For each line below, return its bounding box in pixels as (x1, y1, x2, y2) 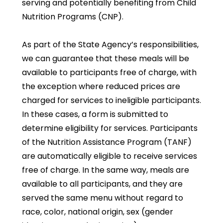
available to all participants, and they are (22, 178, 183, 190)
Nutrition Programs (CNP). (22, 11, 123, 22)
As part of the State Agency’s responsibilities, (22, 39, 199, 50)
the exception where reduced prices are (22, 81, 180, 92)
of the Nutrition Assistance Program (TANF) (22, 136, 192, 148)
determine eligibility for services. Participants (22, 122, 198, 134)
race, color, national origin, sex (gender (22, 206, 173, 218)
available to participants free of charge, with (22, 67, 197, 78)
